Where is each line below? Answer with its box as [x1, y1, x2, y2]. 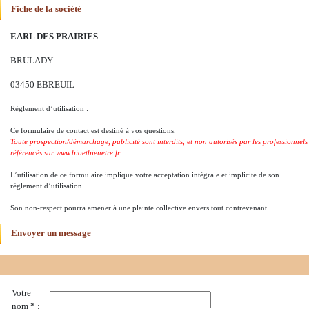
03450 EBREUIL [10, 80, 74, 90]
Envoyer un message [11, 228, 91, 238]
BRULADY [10, 56, 53, 66]
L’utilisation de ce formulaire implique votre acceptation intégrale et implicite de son [10, 170, 279, 179]
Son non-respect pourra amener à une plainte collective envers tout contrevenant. [10, 203, 269, 212]
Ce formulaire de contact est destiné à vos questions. [10, 126, 176, 134]
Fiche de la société [11, 4, 81, 14]
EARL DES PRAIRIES [10, 32, 98, 41]
